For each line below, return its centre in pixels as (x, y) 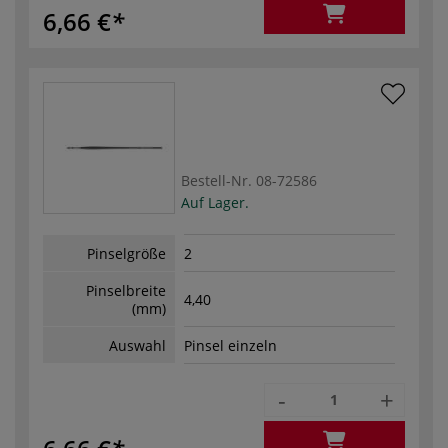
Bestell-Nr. (216, 180)
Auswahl (137, 345)
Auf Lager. (215, 202)
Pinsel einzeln (230, 346)
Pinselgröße (126, 253)
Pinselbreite (126, 290)
